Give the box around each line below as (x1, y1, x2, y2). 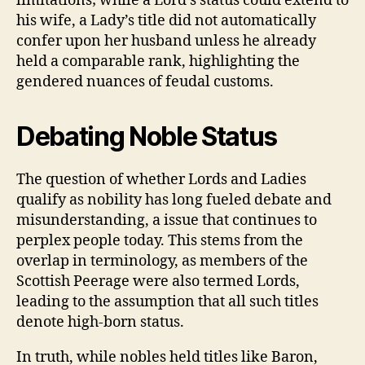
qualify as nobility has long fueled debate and (16, 190, 332, 209)
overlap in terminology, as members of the (16, 251, 308, 270)
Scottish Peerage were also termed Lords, (16, 271, 300, 291)
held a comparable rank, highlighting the (16, 51, 300, 71)
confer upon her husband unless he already (16, 31, 316, 51)
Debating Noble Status (16, 120, 278, 152)
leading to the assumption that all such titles (16, 292, 319, 311)
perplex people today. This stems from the (16, 231, 303, 250)
